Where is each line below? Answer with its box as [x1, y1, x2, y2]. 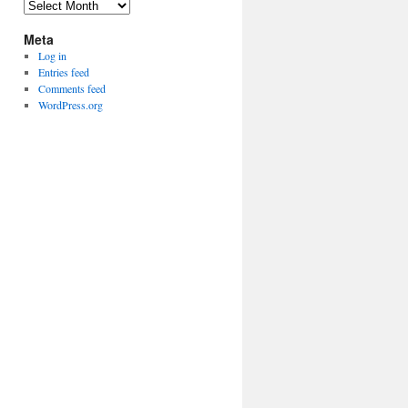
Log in [37, 48, 66, 63]
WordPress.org [37, 97, 103, 112]
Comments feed [37, 81, 106, 96]
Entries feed [37, 65, 89, 79]
